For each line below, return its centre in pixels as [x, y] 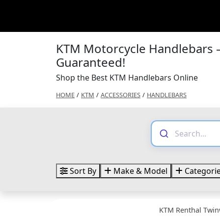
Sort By [82, 171]
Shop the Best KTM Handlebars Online [127, 78]
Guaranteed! [91, 62]
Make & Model [139, 171]
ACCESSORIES [121, 95]
